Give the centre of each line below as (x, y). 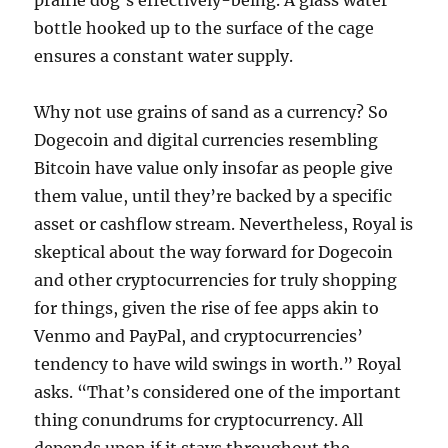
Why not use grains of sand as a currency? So (211, 112)
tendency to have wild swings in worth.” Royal (218, 364)
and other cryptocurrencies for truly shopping (216, 280)
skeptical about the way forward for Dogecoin (214, 252)
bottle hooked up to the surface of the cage (204, 28)
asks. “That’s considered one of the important (218, 392)
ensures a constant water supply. (164, 56)
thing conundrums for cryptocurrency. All (199, 420)
